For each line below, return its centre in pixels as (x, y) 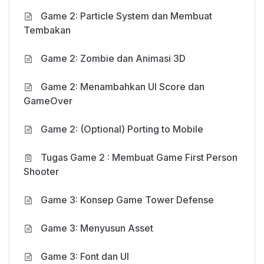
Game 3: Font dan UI (85, 256)
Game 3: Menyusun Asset (97, 228)
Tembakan (47, 30)
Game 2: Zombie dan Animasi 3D (113, 58)
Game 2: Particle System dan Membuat (126, 16)
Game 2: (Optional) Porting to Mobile (122, 129)
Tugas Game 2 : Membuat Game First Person (139, 157)
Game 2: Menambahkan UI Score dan (123, 86)
